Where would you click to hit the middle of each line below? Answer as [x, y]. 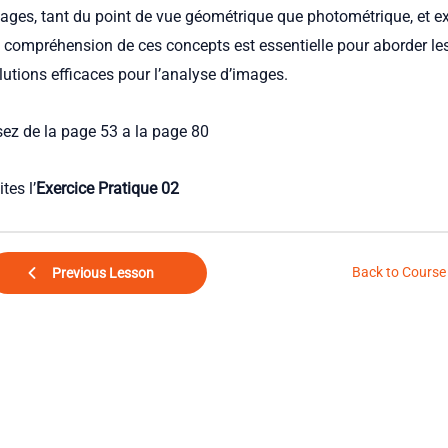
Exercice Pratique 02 [107, 188]
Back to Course [399, 273]
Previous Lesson [103, 272]
